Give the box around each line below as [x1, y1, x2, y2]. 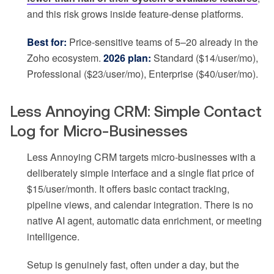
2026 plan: [103, 51, 151, 65]
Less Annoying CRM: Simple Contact [10, 103, 262, 120]
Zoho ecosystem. [27, 51, 103, 65]
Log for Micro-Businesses [10, 122, 188, 140]
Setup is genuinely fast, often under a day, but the [27, 257, 239, 272]
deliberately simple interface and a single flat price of [27, 166, 254, 180]
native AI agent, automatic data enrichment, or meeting [27, 213, 262, 228]
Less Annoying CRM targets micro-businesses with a [27, 150, 256, 165]
